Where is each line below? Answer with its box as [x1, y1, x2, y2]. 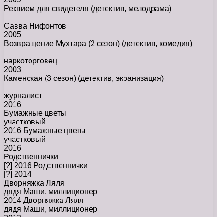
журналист [4, 92, 42, 100]
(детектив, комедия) [122, 39, 192, 48]
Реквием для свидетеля [4, 4, 91, 13]
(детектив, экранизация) [78, 74, 164, 83]
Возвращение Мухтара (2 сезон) [4, 39, 122, 48]
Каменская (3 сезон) [4, 74, 78, 83]
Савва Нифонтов [4, 22, 66, 31]
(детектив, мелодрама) [91, 4, 171, 13]
